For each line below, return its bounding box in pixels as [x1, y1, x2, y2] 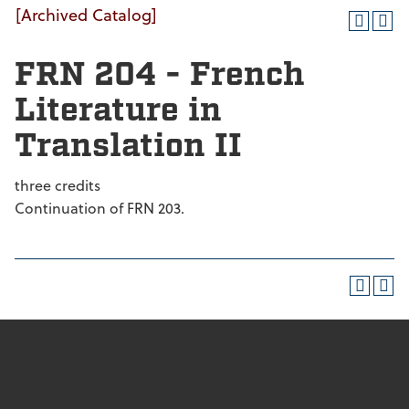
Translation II [15, 125, 242, 168]
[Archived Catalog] [16, 2, 157, 26]
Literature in [15, 89, 222, 132]
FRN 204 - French [15, 54, 305, 97]
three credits [15, 174, 100, 195]
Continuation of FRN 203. [15, 197, 184, 218]
